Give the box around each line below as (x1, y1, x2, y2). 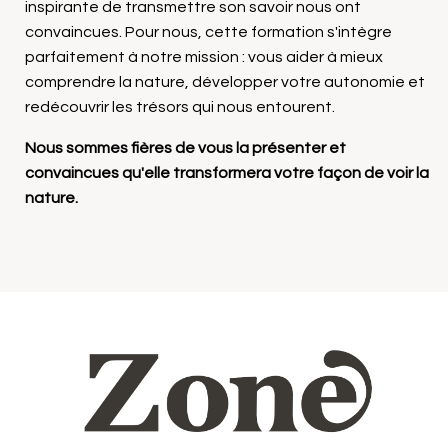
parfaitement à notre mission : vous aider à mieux (25, 49, 383, 66)
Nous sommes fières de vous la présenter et (25, 140, 346, 157)
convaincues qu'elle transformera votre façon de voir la (25, 165, 429, 182)
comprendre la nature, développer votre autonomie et (25, 74, 425, 91)
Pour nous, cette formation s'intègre (125, 24, 392, 41)
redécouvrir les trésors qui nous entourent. (25, 99, 335, 116)
